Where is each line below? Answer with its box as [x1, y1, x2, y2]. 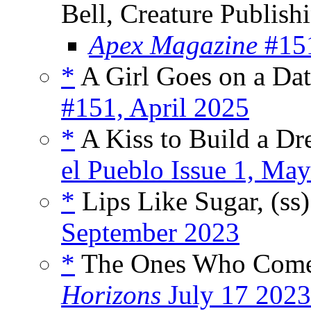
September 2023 [61, 217, 239, 248]
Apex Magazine [89, 30, 258, 60]
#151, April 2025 [61, 92, 249, 123]
